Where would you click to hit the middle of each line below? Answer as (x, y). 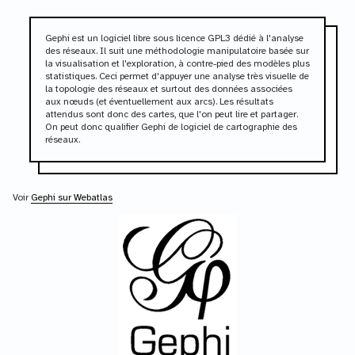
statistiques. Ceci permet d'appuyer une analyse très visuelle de (177, 76)
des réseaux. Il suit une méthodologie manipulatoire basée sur (177, 51)
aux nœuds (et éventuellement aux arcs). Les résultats (159, 101)
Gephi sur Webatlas (72, 197)
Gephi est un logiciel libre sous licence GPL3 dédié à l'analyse (174, 38)
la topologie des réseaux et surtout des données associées (168, 89)
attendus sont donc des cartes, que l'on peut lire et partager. (171, 114)
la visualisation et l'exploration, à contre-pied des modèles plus (177, 63)
